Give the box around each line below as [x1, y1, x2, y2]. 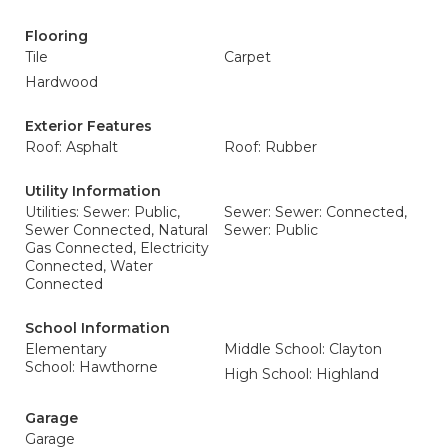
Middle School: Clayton [224, 340, 382, 358]
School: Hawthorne [25, 358, 158, 376]
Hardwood [25, 73, 98, 91]
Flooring [25, 27, 88, 45]
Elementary [25, 340, 107, 358]
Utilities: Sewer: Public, [25, 203, 180, 221]
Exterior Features [25, 117, 152, 135]
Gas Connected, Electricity [25, 239, 209, 257]
